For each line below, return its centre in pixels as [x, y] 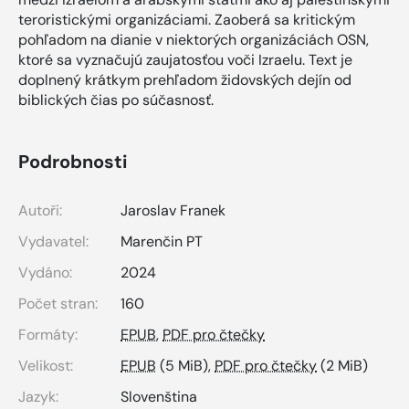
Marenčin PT [162, 241]
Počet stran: [58, 303]
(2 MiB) [342, 365]
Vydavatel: [53, 241]
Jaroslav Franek [173, 210]
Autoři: [40, 210]
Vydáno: [45, 272]
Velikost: [46, 365]
